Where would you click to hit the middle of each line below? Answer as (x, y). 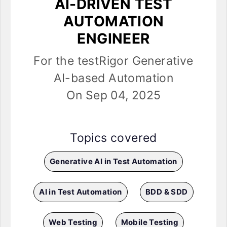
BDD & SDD (167, 192)
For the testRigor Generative (113, 61)
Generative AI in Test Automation (113, 162)
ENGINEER (113, 39)
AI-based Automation (113, 78)
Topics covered (113, 138)
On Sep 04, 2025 (113, 96)
